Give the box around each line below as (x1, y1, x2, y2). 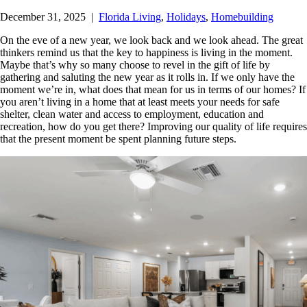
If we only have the (211, 71, 295, 83)
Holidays (167, 10, 206, 23)
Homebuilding (211, 10, 273, 23)
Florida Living (99, 10, 161, 23)
